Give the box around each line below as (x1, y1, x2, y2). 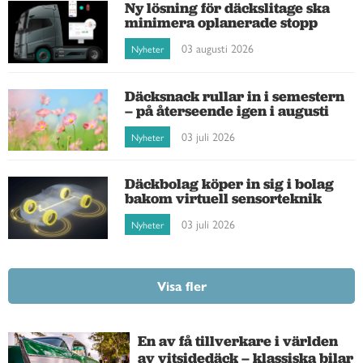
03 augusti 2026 (181, 39, 254, 56)
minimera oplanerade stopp (125, 12, 318, 32)
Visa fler (156, 275, 207, 295)
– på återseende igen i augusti (125, 100, 330, 120)
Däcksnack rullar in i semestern (125, 86, 345, 105)
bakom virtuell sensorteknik (125, 189, 322, 208)
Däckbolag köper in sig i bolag (125, 174, 335, 194)
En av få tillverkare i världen (138, 331, 338, 350)
